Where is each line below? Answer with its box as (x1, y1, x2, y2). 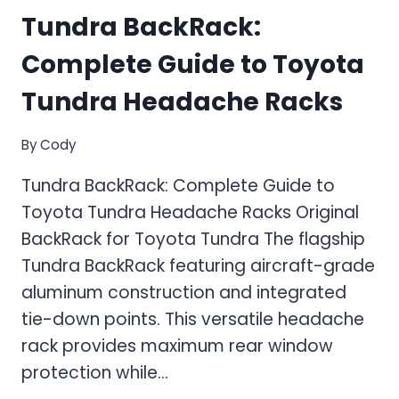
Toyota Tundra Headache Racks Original (21, 200, 359, 225)
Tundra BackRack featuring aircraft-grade (21, 254, 375, 279)
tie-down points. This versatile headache (21, 307, 364, 332)
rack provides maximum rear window (21, 334, 333, 359)
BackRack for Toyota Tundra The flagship (21, 227, 365, 252)
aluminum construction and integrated (21, 281, 346, 305)
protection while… (21, 361, 168, 386)
